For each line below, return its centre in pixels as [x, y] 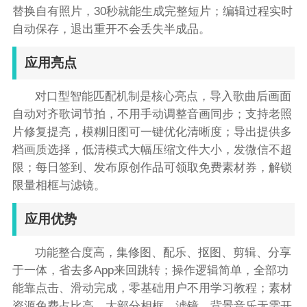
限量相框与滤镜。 [59, 185]
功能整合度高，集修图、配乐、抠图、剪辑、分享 [163, 252]
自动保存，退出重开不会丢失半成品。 [111, 29]
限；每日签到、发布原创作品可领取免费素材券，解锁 [152, 167]
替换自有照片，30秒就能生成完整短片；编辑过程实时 [152, 12]
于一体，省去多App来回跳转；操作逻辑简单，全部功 [150, 270]
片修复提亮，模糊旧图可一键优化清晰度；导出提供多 [152, 132]
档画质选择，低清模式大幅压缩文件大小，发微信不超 [152, 149]
